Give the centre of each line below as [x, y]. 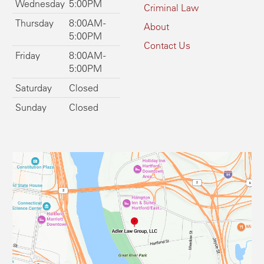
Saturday [34, 88]
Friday [28, 56]
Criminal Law [171, 8]
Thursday [34, 23]
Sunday [31, 108]
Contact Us [167, 46]
